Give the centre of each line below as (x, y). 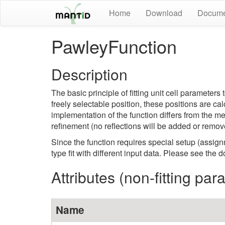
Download (164, 13)
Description (89, 74)
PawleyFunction (114, 46)
